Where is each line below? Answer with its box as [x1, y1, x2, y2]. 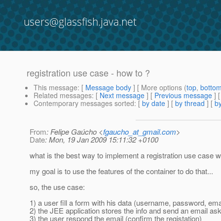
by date [142, 98, 165, 109]
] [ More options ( [131, 82, 186, 93]
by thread [175, 98, 205, 109]
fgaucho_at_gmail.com [103, 126, 176, 137]
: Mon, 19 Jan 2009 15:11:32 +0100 [45, 134, 158, 145]
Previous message [154, 90, 212, 101]
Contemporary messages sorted [34, 98, 134, 109]
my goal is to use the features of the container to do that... [30, 166, 213, 177]
